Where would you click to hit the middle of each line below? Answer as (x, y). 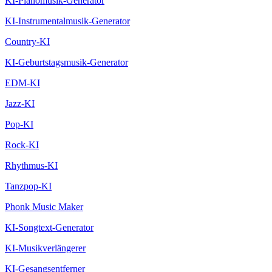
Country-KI (27, 41)
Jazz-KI (20, 103)
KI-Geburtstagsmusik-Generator (66, 62)
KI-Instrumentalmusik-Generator (67, 21)
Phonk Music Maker (44, 206)
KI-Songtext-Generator (49, 227)
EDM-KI (22, 83)
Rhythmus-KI (31, 165)
